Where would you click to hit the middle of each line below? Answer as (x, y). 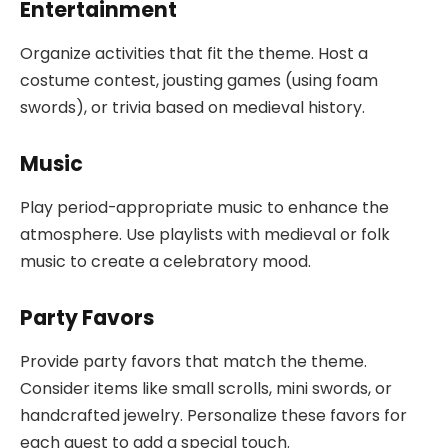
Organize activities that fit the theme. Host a (194, 54)
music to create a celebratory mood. (165, 262)
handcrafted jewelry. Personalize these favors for (213, 416)
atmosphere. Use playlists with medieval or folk (205, 235)
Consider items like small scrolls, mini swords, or (206, 389)
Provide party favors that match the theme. (193, 362)
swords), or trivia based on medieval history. (192, 108)
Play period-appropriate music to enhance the (204, 208)
